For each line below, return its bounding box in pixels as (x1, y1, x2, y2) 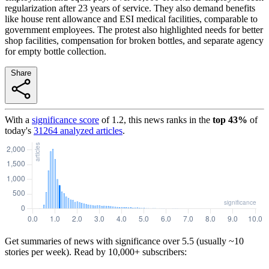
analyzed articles (58, 125, 122, 136)
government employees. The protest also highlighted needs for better (5, 24, 263, 35)
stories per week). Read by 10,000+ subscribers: (5, 246, 187, 257)
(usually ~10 (194, 235, 244, 246)
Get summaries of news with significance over (5, 235, 180, 246)
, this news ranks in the (124, 114, 210, 125)
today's (5, 125, 31, 136)
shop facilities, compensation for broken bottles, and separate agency (5, 35, 264, 46)
